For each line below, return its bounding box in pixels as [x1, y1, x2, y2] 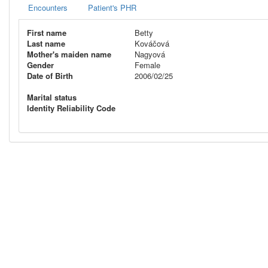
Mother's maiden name [27, 48, 111, 60]
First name [27, 27, 66, 38]
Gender [27, 59, 54, 71]
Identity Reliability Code [27, 102, 115, 114]
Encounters [28, 2, 68, 13]
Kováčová [135, 38, 169, 49]
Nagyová [135, 48, 165, 60]
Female [135, 59, 160, 71]
